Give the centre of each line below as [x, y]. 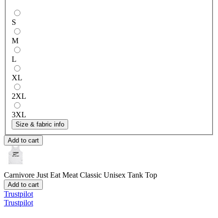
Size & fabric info [40, 124]
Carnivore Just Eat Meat [41, 175]
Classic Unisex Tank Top [118, 175]
